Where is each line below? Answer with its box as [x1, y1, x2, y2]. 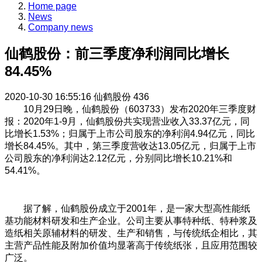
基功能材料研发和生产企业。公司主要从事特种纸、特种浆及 [5, 215, 257, 226]
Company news [28, 22, 93, 33]
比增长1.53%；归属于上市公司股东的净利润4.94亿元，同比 [5, 129, 255, 139]
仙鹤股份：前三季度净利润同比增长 [5, 46, 229, 62]
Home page [28, 1, 77, 12]
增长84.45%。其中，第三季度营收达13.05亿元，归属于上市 [5, 141, 256, 151]
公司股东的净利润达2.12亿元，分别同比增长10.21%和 [5, 153, 232, 164]
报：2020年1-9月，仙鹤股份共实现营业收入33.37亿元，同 [5, 116, 250, 127]
